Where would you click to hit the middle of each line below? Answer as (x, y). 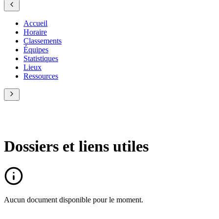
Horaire (35, 32)
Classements (43, 41)
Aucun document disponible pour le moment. (74, 199)
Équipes (36, 49)
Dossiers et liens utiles (76, 146)
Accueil (35, 23)
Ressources (41, 76)
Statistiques (41, 58)
